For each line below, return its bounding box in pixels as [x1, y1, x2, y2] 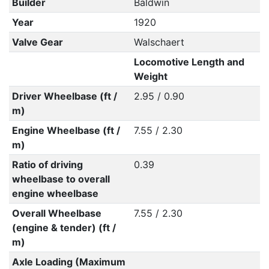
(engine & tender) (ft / [11, 222, 116, 234]
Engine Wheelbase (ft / [11, 124, 120, 136]
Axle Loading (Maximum [11, 256, 125, 268]
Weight [133, 70, 168, 82]
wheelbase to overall [11, 173, 110, 185]
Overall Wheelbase [11, 207, 101, 219]
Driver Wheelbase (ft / [11, 90, 117, 102]
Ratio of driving [11, 159, 83, 171]
